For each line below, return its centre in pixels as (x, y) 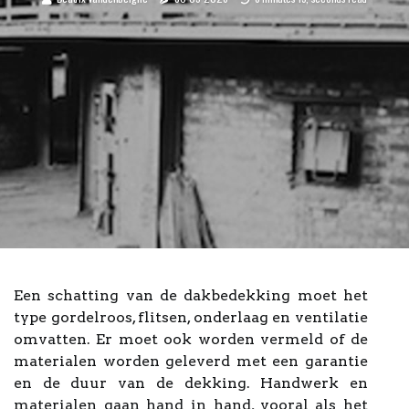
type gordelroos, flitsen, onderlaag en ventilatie (191, 317)
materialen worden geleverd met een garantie (191, 361)
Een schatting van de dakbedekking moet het (191, 295)
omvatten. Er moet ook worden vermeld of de (191, 339)
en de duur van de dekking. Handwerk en (191, 383)
